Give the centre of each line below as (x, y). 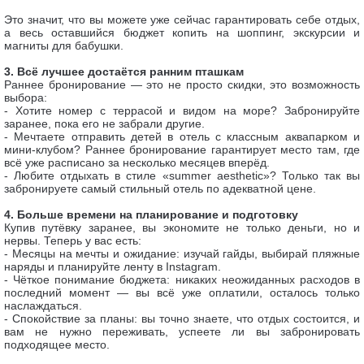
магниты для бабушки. (64, 45)
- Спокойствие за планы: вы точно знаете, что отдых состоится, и (182, 318)
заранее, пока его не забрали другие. (104, 123)
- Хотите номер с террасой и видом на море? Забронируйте (182, 110)
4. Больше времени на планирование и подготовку (151, 214)
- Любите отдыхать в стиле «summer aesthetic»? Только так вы (182, 175)
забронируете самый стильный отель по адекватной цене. (160, 188)
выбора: (26, 97)
